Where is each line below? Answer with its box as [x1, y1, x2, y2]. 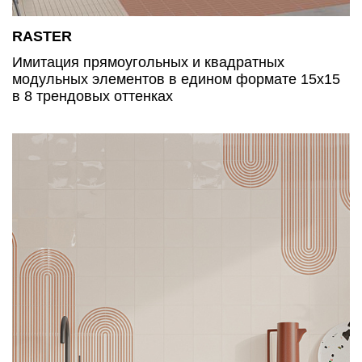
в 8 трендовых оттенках [12, 87, 173, 104]
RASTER [12, 27, 72, 44]
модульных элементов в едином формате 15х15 [12, 70, 340, 87]
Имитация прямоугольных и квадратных [12, 53, 284, 70]
